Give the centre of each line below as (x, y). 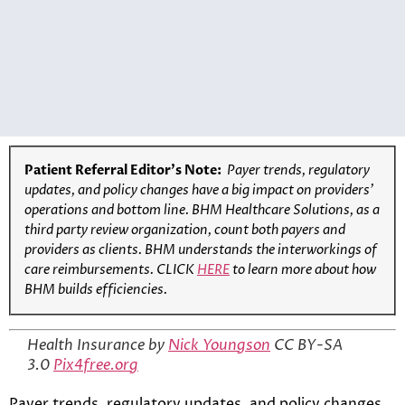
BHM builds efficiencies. (96, 289)
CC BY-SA (306, 345)
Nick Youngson (219, 345)
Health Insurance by (98, 345)
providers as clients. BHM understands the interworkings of (201, 250)
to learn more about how (303, 269)
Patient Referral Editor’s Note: (126, 170)
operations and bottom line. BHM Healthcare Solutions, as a (202, 210)
